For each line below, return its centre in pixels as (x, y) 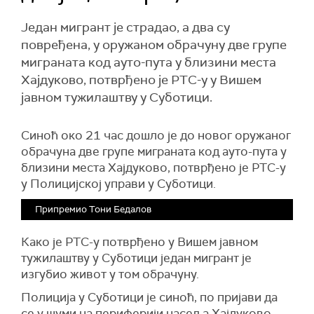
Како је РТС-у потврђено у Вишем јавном (139, 242)
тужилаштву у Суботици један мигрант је (136, 258)
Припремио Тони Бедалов (93, 209)
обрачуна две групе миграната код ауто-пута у (154, 151)
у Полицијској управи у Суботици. (118, 184)
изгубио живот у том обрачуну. (110, 274)
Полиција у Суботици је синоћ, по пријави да (149, 297)
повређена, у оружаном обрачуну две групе (154, 45)
